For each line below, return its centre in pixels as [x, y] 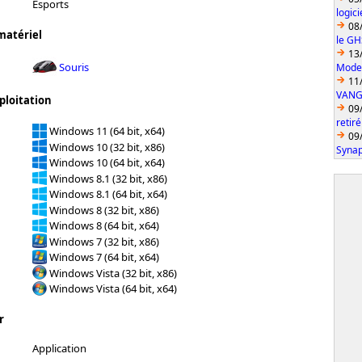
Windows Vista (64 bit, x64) [113, 288]
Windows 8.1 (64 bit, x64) [108, 194]
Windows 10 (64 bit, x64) [107, 162]
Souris [74, 67]
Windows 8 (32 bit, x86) [104, 210]
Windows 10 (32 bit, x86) [107, 147]
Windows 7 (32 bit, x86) [104, 241]
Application [59, 348]
